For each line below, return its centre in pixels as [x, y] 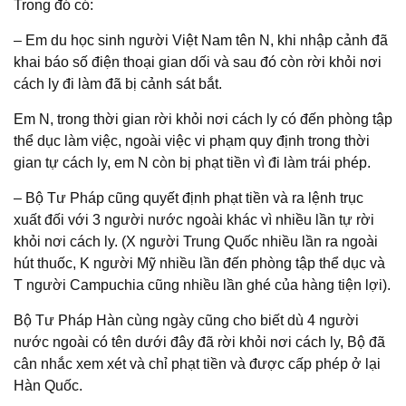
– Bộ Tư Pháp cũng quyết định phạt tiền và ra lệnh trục [188, 198]
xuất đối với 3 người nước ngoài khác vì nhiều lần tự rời [194, 220]
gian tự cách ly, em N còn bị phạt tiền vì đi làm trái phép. [192, 163]
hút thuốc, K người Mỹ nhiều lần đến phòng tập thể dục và [199, 263]
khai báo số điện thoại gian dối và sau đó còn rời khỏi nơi [198, 62]
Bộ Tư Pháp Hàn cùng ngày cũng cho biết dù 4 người [186, 320]
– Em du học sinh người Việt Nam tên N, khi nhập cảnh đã [201, 40]
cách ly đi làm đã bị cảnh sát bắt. [118, 84]
